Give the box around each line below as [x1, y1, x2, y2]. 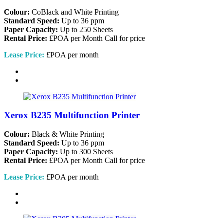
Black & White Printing [30, 130, 104, 139]
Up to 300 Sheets [58, 147, 113, 156]
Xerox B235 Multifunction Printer [4, 110, 140, 121]
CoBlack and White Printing [30, 7, 119, 16]
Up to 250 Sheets [58, 25, 113, 34]
